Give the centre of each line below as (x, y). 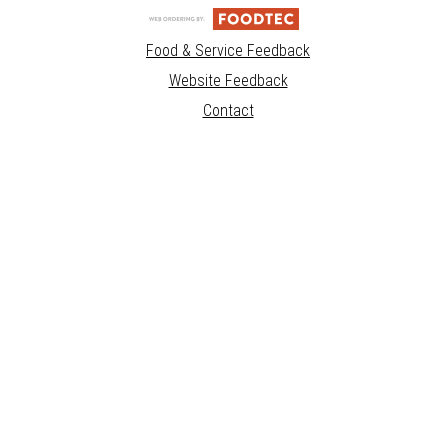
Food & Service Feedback (228, 51)
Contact (228, 111)
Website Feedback (228, 81)
